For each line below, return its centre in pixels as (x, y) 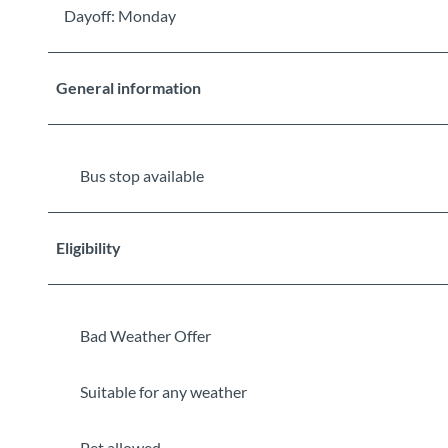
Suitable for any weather (163, 391)
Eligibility (88, 247)
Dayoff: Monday (120, 15)
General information (128, 87)
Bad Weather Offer (145, 335)
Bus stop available (142, 175)
